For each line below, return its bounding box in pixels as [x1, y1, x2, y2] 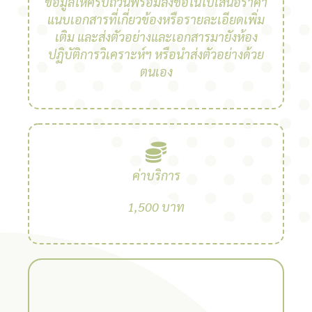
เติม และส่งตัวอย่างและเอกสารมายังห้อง [54, 29, 258, 45]
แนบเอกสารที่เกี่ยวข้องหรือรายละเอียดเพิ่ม [47, 11, 265, 27]
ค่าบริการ [132, 167, 180, 183]
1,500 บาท [127, 198, 185, 214]
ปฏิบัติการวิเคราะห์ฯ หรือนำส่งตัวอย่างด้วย [48, 46, 264, 62]
